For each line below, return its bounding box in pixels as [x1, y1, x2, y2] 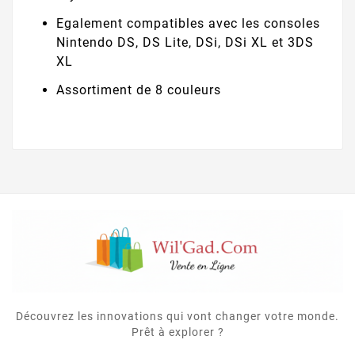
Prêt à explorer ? [131, 326, 224, 339]
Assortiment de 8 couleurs [56, 82, 221, 97]
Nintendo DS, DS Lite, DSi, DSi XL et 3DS [56, 34, 314, 50]
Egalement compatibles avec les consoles [56, 15, 320, 31]
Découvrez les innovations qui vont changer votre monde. [16, 310, 339, 323]
